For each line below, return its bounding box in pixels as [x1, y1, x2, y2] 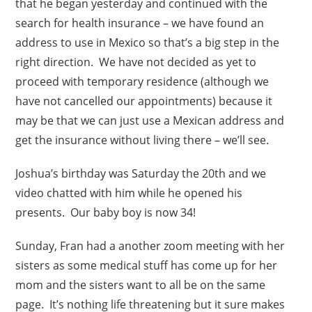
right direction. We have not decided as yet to [15, 54, 257, 70]
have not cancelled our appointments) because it [15, 93, 273, 109]
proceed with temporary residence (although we [15, 74, 270, 90]
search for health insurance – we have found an [15, 15, 265, 31]
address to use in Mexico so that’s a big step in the [15, 35, 280, 51]
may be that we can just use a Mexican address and [15, 113, 285, 129]
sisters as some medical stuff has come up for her [15, 258, 278, 274]
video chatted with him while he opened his [15, 185, 243, 201]
